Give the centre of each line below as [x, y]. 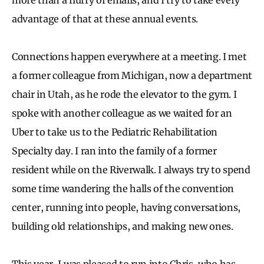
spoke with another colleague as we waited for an [122, 113]
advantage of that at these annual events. [105, 19]
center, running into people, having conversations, [126, 207]
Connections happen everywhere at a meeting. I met [129, 56]
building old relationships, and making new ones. [124, 226]
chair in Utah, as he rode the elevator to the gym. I [124, 94]
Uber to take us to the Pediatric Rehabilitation [115, 132]
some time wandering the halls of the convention [123, 188]
